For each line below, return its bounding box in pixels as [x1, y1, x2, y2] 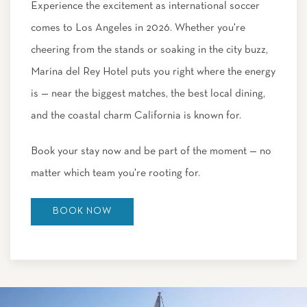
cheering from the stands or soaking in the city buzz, [31, 45, 268, 55]
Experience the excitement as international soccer [31, 1, 260, 11]
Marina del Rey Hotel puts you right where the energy [31, 67, 275, 77]
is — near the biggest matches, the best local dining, [31, 89, 265, 99]
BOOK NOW [53, 207, 112, 216]
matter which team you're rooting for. [31, 169, 200, 178]
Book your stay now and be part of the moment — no [31, 147, 271, 156]
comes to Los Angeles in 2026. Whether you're [31, 23, 245, 33]
